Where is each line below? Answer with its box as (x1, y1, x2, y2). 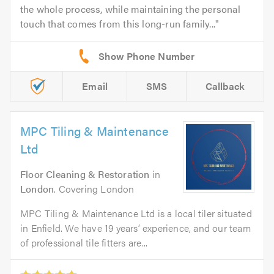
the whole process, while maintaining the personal (20, 2, 240, 17)
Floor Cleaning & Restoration (20, 167, 150, 182)
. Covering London (54, 182, 135, 196)
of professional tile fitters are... (20, 235, 147, 250)
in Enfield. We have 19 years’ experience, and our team (20, 221, 251, 235)
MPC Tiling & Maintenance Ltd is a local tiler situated (20, 206, 252, 221)
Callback (205, 79, 245, 94)
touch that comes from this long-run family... (20, 17, 216, 31)
